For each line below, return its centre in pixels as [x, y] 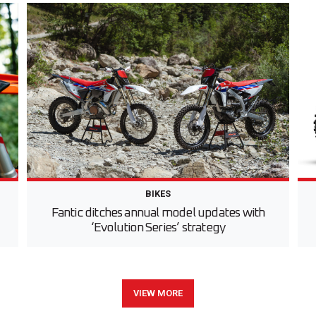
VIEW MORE [158, 293]
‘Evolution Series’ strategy [158, 228]
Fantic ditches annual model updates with [158, 213]
